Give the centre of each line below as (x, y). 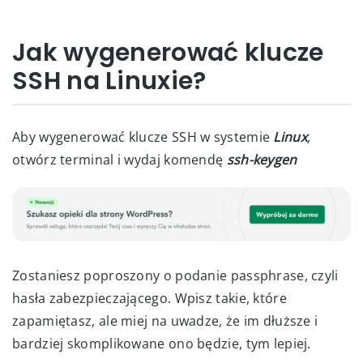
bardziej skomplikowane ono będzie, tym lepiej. (162, 343)
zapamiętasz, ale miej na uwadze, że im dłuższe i (165, 320)
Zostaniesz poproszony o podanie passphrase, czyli (175, 275)
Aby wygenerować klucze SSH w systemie (141, 137)
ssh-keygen (260, 160)
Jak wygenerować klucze (168, 53)
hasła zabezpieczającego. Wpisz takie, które (149, 298)
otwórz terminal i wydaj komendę (118, 160)
